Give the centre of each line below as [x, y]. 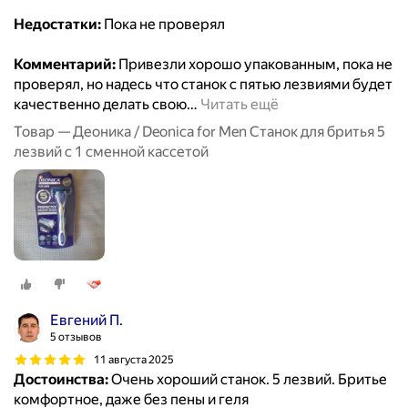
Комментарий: [65, 65]
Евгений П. [87, 321]
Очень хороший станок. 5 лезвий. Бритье [248, 380]
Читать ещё [240, 105]
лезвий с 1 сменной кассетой [111, 152]
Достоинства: [61, 380]
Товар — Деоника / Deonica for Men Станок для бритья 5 [199, 132]
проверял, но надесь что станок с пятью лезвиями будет [203, 85]
